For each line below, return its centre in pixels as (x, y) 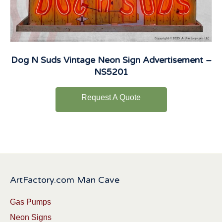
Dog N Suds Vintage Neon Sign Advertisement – (111, 60)
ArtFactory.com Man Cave (65, 180)
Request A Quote (111, 98)
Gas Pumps (30, 202)
